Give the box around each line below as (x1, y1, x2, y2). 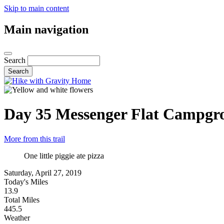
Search (4, 55, 25, 64)
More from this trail (4, 134, 65, 143)
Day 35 (4, 105, 51, 123)
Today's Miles (4, 177, 48, 186)
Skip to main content (4, 4, 69, 12)
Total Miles (4, 195, 39, 204)
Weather (4, 213, 30, 222)
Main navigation (4, 22, 88, 36)
